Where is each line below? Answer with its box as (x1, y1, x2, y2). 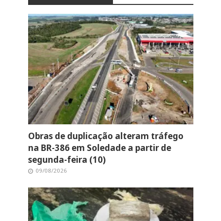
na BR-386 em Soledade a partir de (28, 142, 171, 153)
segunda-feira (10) (28, 153, 106, 165)
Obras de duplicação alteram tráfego (28, 130, 184, 142)
